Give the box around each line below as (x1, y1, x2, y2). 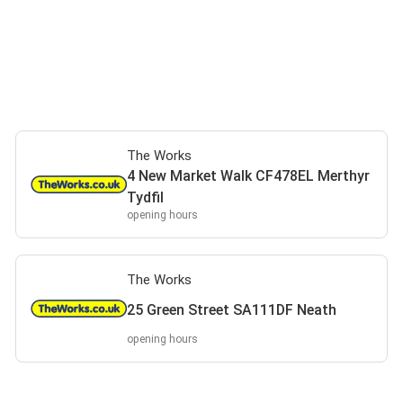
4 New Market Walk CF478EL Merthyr (127, 167, 371, 184)
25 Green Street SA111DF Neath (127, 301, 337, 318)
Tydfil (127, 189, 165, 206)
